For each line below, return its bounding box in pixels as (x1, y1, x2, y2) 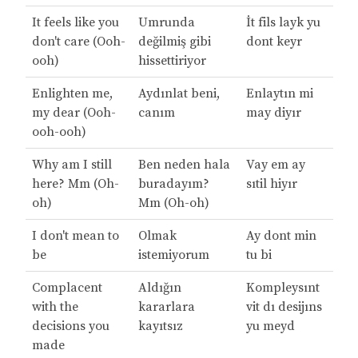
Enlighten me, (31, 86, 113, 102)
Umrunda (137, 14, 195, 31)
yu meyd (245, 318, 295, 335)
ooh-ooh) (31, 124, 86, 141)
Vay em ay (245, 157, 305, 173)
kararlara (137, 299, 195, 316)
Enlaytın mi (245, 86, 313, 102)
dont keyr (245, 34, 302, 50)
